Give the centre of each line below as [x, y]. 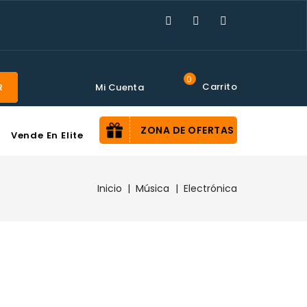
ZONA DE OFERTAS [187, 130]
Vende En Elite [47, 135]
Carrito [220, 87]
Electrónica [210, 188]
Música [153, 188]
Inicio [109, 188]
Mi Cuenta [120, 87]
